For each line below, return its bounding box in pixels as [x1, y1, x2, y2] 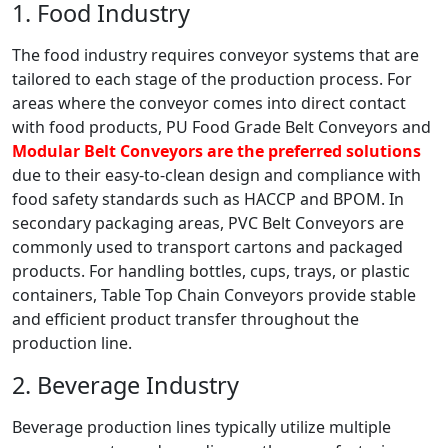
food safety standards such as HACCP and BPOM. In [12, 188, 404, 211]
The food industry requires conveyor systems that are [12, 44, 419, 67]
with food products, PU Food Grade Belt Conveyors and [12, 116, 431, 139]
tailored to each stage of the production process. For [12, 68, 412, 91]
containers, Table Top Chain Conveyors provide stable [12, 284, 416, 307]
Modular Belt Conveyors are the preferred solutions [12, 140, 421, 163]
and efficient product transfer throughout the [12, 308, 359, 331]
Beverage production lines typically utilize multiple [12, 416, 391, 439]
